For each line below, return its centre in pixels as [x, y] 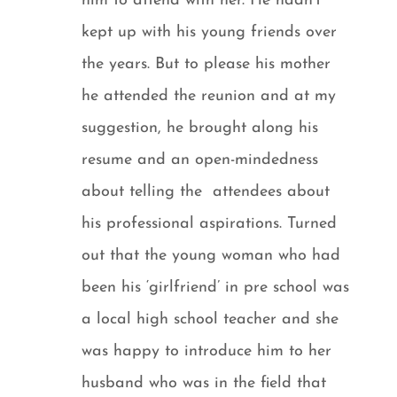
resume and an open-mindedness [200, 160]
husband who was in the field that [204, 383]
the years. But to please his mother [206, 64]
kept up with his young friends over [210, 32]
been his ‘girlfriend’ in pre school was [216, 287]
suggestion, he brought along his [200, 128]
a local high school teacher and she [210, 319]
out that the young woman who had [211, 255]
